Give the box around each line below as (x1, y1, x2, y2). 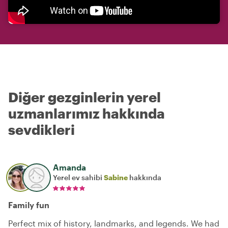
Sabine (104, 173, 128, 182)
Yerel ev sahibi (53, 173, 104, 182)
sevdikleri (8, 122, 75, 137)
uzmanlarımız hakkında (8, 105, 165, 121)
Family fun (8, 200, 49, 210)
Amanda (53, 162, 86, 172)
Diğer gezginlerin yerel (8, 89, 161, 105)
